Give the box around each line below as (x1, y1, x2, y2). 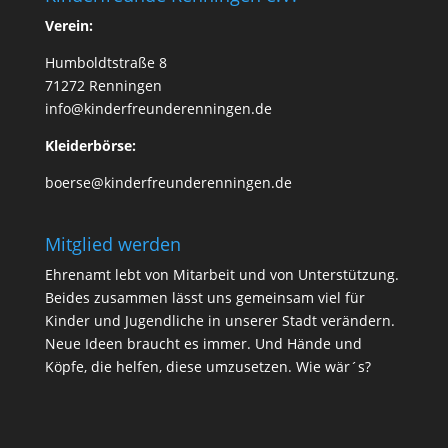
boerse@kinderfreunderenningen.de (44, 172, 292, 192)
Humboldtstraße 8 (44, 52, 167, 72)
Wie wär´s (295, 356, 365, 376)
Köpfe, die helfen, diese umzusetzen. (44, 356, 296, 376)
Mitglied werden (44, 231, 181, 256)
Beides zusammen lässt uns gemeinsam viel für (44, 287, 365, 307)
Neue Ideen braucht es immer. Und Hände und (44, 333, 362, 353)
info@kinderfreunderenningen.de (44, 98, 272, 118)
